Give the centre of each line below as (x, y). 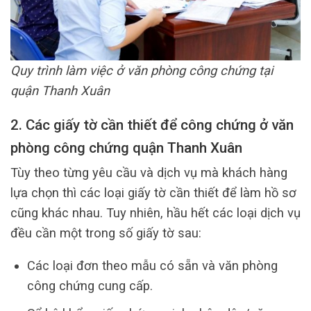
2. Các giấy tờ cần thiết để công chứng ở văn (152, 125)
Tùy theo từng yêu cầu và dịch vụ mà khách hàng (149, 172)
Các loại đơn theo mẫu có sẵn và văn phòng (152, 266)
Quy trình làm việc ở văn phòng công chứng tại (142, 71)
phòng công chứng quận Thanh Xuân (126, 148)
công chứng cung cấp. (90, 286)
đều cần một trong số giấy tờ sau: (106, 233)
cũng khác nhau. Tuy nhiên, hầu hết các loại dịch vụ (155, 212)
